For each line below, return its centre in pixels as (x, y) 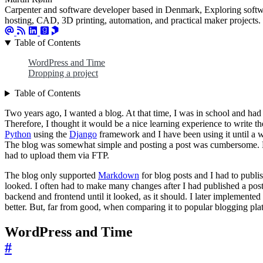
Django (83, 134)
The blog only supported (51, 176)
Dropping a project (63, 73)
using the (50, 134)
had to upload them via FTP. (57, 156)
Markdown (119, 176)
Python (18, 134)
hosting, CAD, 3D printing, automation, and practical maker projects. (133, 21)
